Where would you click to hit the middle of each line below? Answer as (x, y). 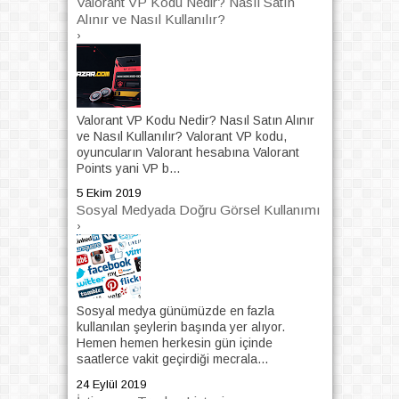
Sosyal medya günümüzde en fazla (175, 311)
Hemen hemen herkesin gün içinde (174, 343)
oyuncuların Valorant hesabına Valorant (187, 152)
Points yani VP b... (128, 168)
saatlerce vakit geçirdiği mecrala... (172, 359)
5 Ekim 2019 (108, 193)
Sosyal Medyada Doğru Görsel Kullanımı (198, 210)
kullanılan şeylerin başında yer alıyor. (180, 327)
